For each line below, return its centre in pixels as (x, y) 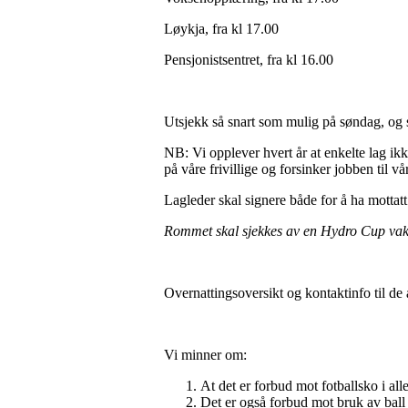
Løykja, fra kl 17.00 (221, 29)
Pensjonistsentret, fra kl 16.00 (249, 60)
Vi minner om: (205, 355)
